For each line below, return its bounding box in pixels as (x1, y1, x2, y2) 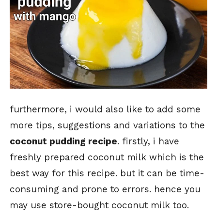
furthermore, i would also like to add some (10, 104, 201, 115)
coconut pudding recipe (10, 136, 117, 147)
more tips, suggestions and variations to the (10, 120, 205, 131)
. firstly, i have (117, 136, 179, 147)
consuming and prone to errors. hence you (10, 184, 201, 195)
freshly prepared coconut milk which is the (10, 152, 204, 163)
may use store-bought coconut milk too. (10, 200, 189, 211)
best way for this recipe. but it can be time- (10, 168, 204, 179)
